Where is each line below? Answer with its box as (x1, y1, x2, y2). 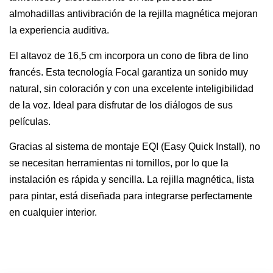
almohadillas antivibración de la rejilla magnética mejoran (9, 9, 258, 19)
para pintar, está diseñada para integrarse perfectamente (9, 190, 252, 201)
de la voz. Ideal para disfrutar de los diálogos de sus (9, 99, 233, 110)
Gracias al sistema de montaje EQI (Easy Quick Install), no (9, 141, 260, 152)
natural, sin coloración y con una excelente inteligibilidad (9, 83, 253, 94)
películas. (9, 116, 51, 127)
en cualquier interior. (9, 207, 97, 218)
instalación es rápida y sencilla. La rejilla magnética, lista (9, 174, 254, 185)
